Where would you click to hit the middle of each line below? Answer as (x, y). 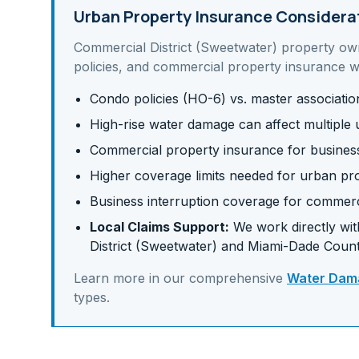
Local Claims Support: (159, 227)
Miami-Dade (284, 246)
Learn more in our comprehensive (180, 278)
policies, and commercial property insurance (210, 67)
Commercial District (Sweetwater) (175, 47)
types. (92, 297)
